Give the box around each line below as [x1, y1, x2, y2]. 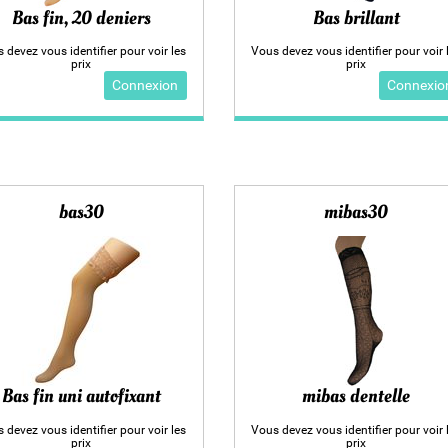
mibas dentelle [302, 383, 411, 410]
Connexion [112, 76, 179, 94]
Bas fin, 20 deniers [11, 4, 151, 31]
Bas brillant [312, 4, 400, 31]
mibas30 [324, 198, 389, 225]
